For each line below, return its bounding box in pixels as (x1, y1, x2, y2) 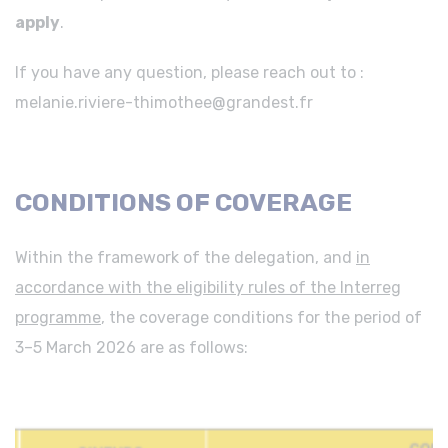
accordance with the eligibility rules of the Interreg (15, 278, 401, 298)
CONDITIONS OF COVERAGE (15, 188, 352, 218)
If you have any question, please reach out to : (15, 63, 364, 83)
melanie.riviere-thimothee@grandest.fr (15, 93, 313, 113)
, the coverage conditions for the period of (101, 308, 422, 328)
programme (15, 308, 101, 328)
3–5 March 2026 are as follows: (15, 338, 248, 358)
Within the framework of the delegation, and (15, 248, 356, 268)
